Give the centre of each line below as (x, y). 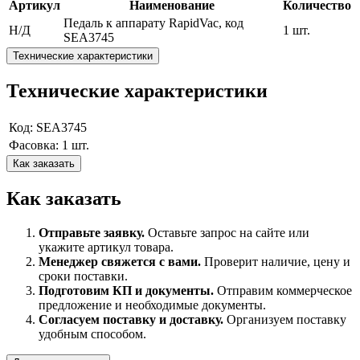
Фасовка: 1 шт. (49, 145)
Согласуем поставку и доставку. (131, 320)
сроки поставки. (83, 276)
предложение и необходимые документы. (152, 305)
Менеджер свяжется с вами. (120, 262)
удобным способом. (92, 334)
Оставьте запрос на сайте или (227, 233)
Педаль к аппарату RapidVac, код (153, 23)
